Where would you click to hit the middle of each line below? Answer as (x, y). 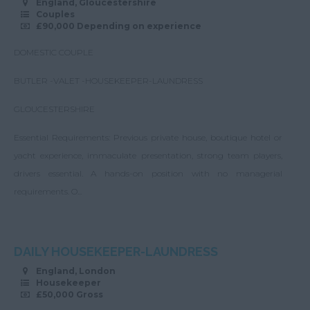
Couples (55, 14)
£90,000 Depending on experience (119, 26)
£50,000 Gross (70, 294)
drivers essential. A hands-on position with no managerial (148, 173)
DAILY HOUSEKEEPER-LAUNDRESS (116, 252)
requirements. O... (48, 191)
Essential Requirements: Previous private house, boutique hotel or (148, 137)
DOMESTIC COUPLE (54, 52)
